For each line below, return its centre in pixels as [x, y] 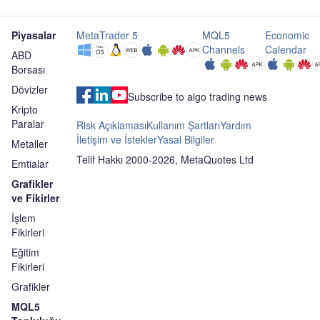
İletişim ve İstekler [116, 139]
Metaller [30, 144]
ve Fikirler [35, 198]
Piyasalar [34, 35]
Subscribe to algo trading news [197, 96]
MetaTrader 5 [107, 35]
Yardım [235, 125]
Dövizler [30, 89]
